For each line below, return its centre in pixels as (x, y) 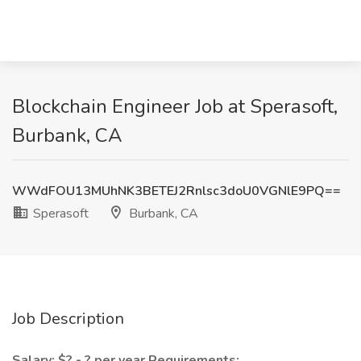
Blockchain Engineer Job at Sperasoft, (175, 106)
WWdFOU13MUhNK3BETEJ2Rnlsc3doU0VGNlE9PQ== (176, 191)
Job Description (68, 319)
